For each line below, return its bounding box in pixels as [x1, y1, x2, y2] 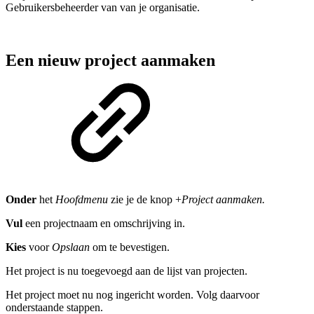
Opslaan [52, 241, 90, 254]
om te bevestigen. [90, 241, 170, 254]
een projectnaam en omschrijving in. [25, 217, 185, 230]
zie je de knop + [108, 193, 182, 206]
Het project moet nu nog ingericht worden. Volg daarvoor [6, 289, 259, 301]
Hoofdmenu [55, 193, 108, 206]
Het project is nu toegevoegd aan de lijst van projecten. [6, 265, 247, 278]
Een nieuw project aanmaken [6, 51, 215, 70]
